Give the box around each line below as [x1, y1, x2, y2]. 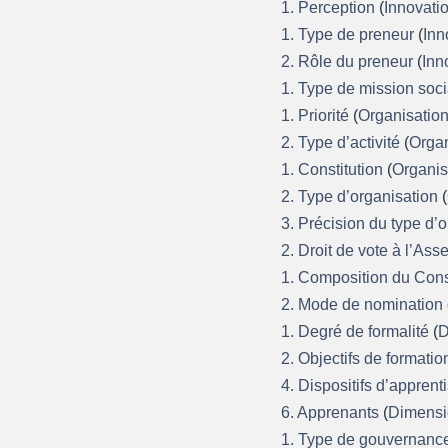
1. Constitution [281, 160, 388, 178]
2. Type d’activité [281, 133, 405, 151]
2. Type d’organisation [281, 187, 443, 205]
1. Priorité [281, 106, 354, 124]
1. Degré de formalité [281, 322, 434, 340]
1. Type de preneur [281, 25, 419, 43]
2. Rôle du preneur [281, 52, 418, 70]
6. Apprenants [281, 403, 384, 421]
